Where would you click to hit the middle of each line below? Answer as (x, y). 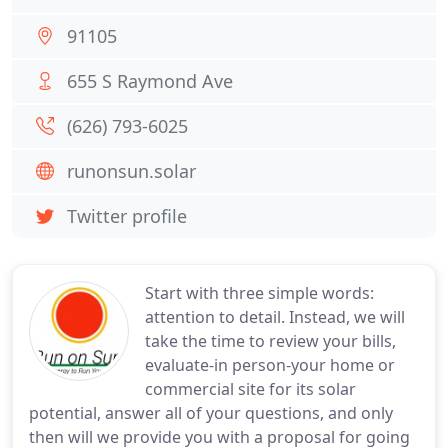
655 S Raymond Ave (150, 81)
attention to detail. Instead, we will (275, 317)
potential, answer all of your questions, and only (211, 413)
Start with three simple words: (259, 293)
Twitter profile (127, 216)
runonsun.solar (131, 171)
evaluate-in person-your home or (270, 365)
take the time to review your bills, (270, 341)
